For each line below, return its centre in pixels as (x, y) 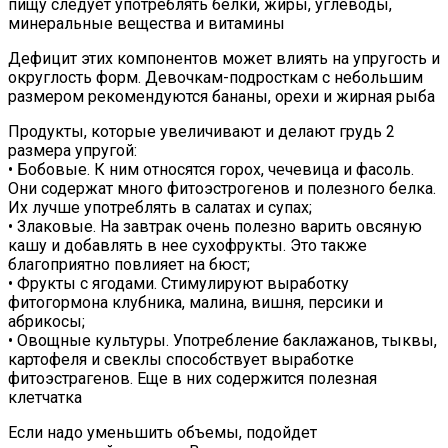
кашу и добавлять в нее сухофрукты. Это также (187, 245)
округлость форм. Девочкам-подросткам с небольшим (215, 77)
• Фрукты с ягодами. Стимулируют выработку (178, 283)
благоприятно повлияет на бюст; (129, 264)
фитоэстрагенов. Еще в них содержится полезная (192, 378)
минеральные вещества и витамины (146, 23)
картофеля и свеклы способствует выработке (181, 359)
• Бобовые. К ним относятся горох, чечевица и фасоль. (211, 169)
